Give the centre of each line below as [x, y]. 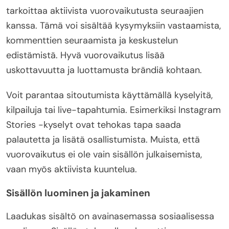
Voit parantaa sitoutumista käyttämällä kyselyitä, [109, 95]
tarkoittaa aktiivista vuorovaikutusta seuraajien [105, 10]
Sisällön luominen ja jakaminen [78, 193]
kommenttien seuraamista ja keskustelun [92, 40]
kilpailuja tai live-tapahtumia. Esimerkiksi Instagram [113, 110]
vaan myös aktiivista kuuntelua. [72, 169]
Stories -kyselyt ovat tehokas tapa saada [94, 124]
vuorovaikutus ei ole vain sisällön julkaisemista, [104, 154]
